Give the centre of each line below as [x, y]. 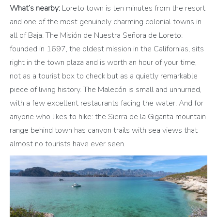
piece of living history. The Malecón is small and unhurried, [106, 90]
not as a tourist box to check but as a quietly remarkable [104, 76]
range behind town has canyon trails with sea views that [104, 131]
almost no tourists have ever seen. [69, 144]
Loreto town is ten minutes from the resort [133, 8]
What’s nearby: [35, 8]
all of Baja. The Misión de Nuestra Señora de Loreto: [96, 36]
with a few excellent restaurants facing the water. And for [107, 103]
